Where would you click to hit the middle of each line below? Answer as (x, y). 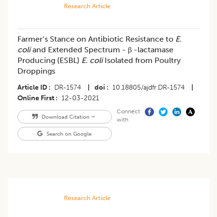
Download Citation (65, 117)
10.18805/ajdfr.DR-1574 (148, 88)
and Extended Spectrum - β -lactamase (102, 50)
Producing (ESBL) (49, 61)
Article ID (32, 88)
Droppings (36, 71)
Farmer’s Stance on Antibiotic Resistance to (96, 39)
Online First (36, 98)
